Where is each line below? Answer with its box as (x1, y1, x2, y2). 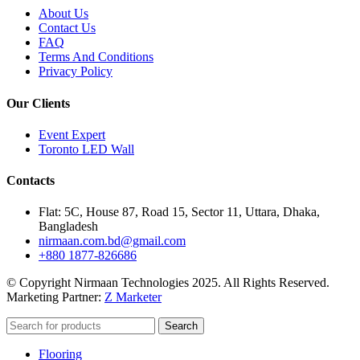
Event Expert (39, 127, 105, 141)
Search (165, 320, 198, 333)
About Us (39, 6, 88, 21)
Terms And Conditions (39, 50, 153, 64)
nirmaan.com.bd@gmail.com (39, 234, 186, 248)
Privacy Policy (39, 64, 112, 79)
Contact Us (39, 21, 96, 35)
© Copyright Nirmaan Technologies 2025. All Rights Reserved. (6, 276, 333, 290)
